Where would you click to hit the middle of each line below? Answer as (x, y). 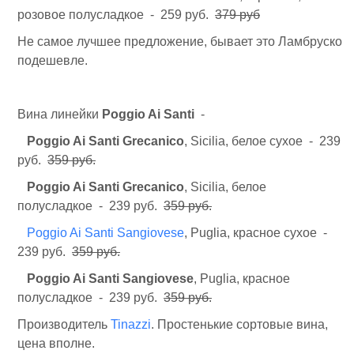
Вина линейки (60, 114)
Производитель (64, 324)
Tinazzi (131, 324)
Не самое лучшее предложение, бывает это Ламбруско (180, 41)
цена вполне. (56, 343)
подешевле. (53, 60)
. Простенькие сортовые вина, (239, 324)
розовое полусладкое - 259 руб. (116, 15)
